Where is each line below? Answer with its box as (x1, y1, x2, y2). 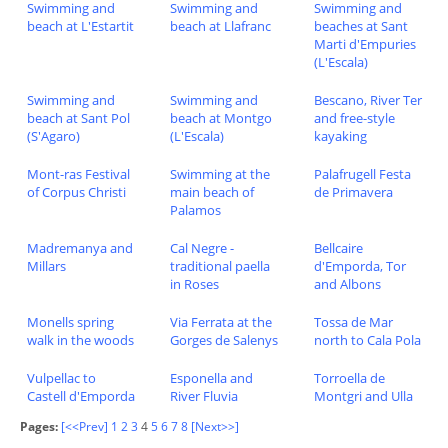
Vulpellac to (26, 368, 96, 387)
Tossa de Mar (313, 312, 393, 331)
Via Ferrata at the (170, 312, 273, 331)
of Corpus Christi (26, 183, 126, 202)
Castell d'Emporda (26, 386, 135, 405)
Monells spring (26, 312, 114, 331)
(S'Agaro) (26, 127, 80, 146)
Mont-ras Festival (26, 165, 130, 184)
